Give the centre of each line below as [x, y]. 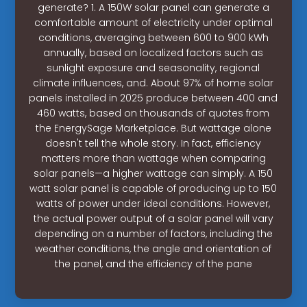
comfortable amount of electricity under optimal [153, 22]
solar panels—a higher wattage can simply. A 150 [153, 173]
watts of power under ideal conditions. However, [153, 203]
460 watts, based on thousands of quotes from [153, 113]
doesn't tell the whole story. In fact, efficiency [153, 143]
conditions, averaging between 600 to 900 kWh [153, 37]
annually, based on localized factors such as [153, 52]
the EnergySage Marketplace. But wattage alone [153, 128]
